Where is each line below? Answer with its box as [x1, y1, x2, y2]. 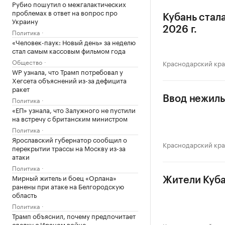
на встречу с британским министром [12, 113, 128, 123]
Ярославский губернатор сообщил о [12, 134, 127, 144]
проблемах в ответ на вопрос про [12, 7, 118, 17]
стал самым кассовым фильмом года [12, 45, 126, 55]
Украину [12, 16, 38, 26]
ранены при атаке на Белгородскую [12, 181, 124, 191]
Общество [12, 57, 42, 66]
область [12, 189, 37, 199]
